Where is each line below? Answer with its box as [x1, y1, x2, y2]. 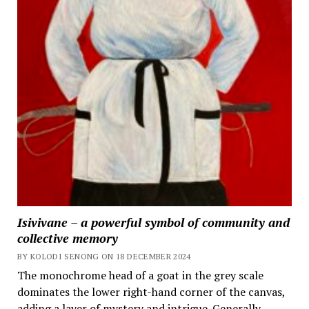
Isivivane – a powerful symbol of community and [17, 213, 290, 230]
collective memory [17, 229, 118, 246]
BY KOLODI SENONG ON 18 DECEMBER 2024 [17, 250, 191, 261]
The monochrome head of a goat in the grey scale [17, 267, 263, 283]
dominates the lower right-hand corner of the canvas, [17, 283, 285, 299]
